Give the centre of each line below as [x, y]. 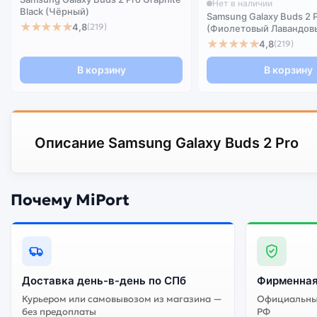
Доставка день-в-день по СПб [104, 280]
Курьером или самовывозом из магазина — [122, 299]
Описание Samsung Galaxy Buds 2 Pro [167, 143]
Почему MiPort [70, 200]
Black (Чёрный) [54, 11]
